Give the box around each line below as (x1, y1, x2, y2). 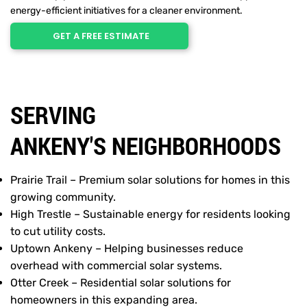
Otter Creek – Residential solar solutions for (10, 276, 232, 290)
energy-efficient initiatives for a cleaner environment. (10, 5, 243, 17)
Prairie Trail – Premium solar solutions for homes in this (10, 173, 291, 187)
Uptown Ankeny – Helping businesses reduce (10, 242, 244, 256)
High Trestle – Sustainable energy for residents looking (10, 208, 291, 221)
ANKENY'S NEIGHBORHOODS (10, 130, 282, 162)
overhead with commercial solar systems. (10, 259, 223, 273)
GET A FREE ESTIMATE (52, 29, 149, 43)
